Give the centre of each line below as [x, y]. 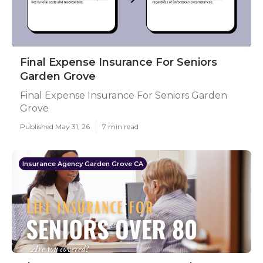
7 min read [120, 127]
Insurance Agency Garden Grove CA [83, 164]
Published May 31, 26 [55, 127]
